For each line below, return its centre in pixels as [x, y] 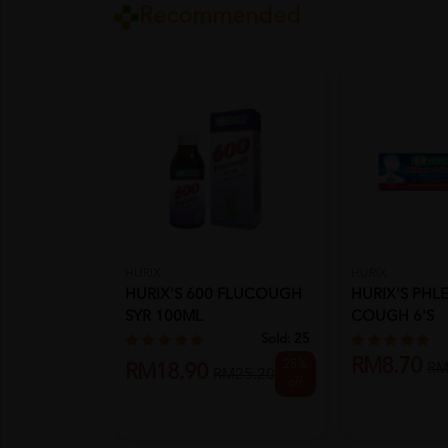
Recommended [220, 18]
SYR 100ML [164, 317]
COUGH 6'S [392, 317]
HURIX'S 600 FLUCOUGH [213, 295]
